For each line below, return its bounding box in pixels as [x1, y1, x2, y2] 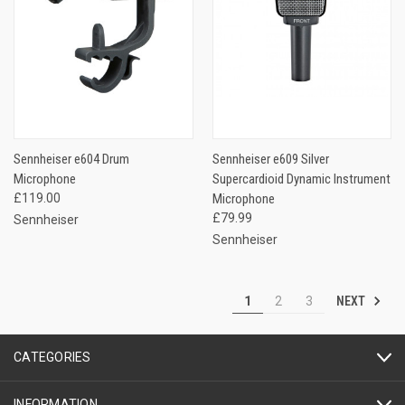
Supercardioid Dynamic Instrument [212, 171, 391, 188]
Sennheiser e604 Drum [14, 151, 129, 168]
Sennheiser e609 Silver [212, 151, 329, 168]
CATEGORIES [14, 350, 91, 364]
